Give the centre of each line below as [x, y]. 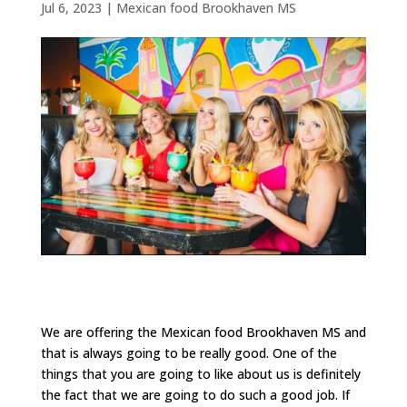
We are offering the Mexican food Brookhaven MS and [203, 333]
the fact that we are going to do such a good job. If [195, 395]
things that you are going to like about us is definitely [200, 374]
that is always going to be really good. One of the [189, 353]
